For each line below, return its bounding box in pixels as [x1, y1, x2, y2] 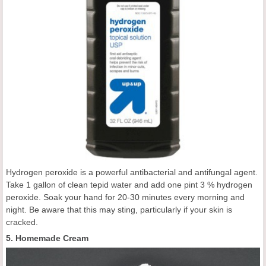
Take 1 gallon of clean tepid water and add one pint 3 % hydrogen [6, 180, 252, 190]
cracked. [6, 217, 38, 227]
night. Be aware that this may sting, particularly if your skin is [6, 205, 232, 215]
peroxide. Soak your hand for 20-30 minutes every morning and [6, 192, 245, 202]
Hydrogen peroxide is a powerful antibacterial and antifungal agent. [6, 167, 258, 178]
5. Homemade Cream [6, 233, 88, 243]
